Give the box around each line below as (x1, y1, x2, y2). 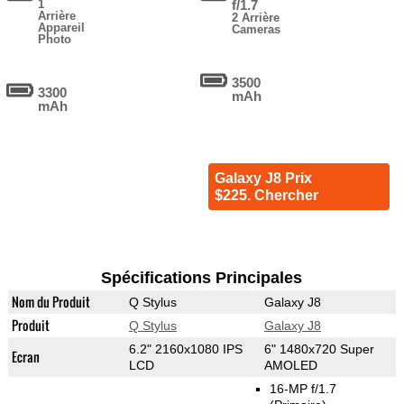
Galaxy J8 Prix (214, 170, 312, 187)
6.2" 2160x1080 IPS (128, 342, 243, 357)
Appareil (38, 21, 86, 35)
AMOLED (263, 358, 317, 373)
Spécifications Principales (101, 269, 303, 288)
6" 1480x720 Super (263, 342, 374, 357)
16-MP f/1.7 (269, 381, 336, 397)
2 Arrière (232, 11, 280, 25)
